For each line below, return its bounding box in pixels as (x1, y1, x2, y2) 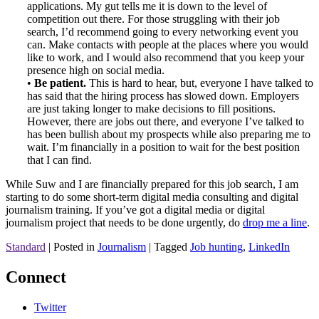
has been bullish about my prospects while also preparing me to (27, 128, 310, 141)
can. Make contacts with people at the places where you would (27, 38, 308, 51)
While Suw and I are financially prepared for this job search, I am (6, 178, 298, 191)
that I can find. (27, 154, 92, 167)
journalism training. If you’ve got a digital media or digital (6, 204, 265, 216)
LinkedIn (249, 241, 290, 253)
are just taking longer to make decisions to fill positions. (27, 103, 276, 115)
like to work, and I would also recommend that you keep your (27, 51, 304, 64)
